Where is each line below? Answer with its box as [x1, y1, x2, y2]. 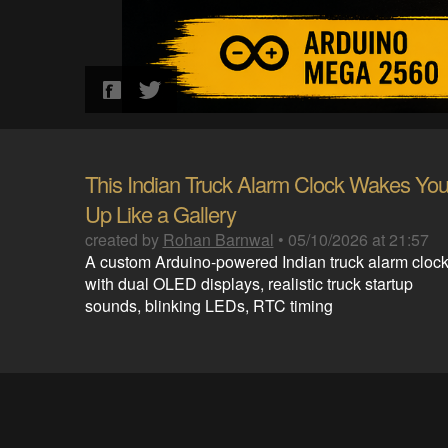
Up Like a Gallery [84, 198, 236, 229]
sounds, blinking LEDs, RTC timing [84, 294, 333, 317]
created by [84, 228, 163, 251]
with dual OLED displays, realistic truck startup [84, 272, 413, 295]
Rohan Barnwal [162, 228, 274, 251]
